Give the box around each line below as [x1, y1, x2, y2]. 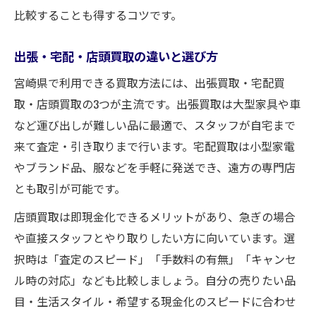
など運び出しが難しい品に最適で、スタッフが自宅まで [14, 116, 296, 133]
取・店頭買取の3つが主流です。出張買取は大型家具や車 [14, 95, 300, 112]
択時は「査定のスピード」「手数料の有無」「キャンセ [14, 250, 296, 267]
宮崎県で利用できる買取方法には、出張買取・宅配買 [14, 73, 285, 91]
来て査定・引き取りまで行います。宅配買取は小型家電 [14, 137, 295, 154]
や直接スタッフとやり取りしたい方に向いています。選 [14, 229, 295, 246]
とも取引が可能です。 [14, 179, 126, 197]
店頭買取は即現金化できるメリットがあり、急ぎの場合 [14, 207, 296, 225]
